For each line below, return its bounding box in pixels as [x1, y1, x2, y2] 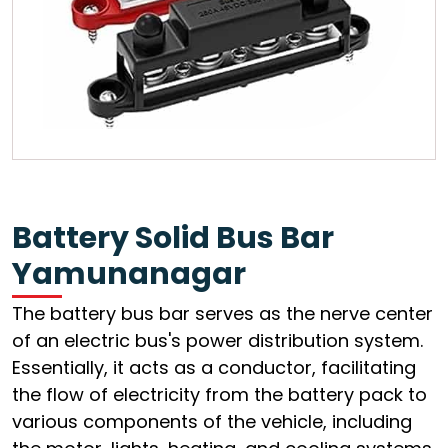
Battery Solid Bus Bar [12, 216, 334, 259]
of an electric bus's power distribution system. [12, 327, 423, 353]
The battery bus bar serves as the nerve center [12, 300, 433, 326]
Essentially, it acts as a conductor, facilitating [12, 354, 416, 380]
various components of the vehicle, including [12, 408, 412, 434]
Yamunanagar [12, 252, 246, 295]
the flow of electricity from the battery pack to [12, 381, 427, 407]
